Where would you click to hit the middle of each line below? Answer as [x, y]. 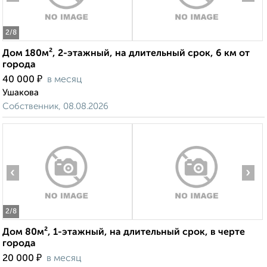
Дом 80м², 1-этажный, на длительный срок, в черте [124, 233]
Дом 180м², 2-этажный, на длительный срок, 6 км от [126, 54]
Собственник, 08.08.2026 [55, 107]
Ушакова [21, 93]
